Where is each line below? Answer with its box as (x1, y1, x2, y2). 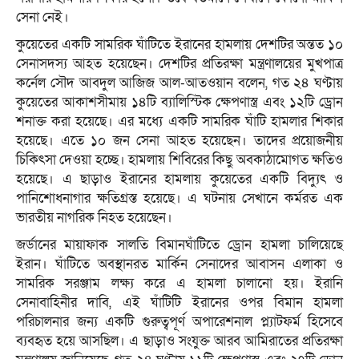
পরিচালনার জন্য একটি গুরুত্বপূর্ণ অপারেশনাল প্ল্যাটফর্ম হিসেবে (16, 313, 343, 332)
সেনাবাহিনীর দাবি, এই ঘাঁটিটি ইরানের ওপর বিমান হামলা (16, 293, 343, 313)
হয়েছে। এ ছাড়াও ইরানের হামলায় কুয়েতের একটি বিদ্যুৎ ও (16, 170, 343, 189)
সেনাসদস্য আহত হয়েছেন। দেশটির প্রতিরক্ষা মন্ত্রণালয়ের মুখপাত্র (16, 54, 343, 74)
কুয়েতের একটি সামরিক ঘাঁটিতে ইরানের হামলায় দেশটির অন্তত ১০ (16, 35, 343, 54)
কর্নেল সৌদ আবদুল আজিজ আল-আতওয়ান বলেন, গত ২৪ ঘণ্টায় (16, 74, 343, 93)
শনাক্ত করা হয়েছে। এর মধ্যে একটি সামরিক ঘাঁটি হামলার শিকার (16, 112, 343, 131)
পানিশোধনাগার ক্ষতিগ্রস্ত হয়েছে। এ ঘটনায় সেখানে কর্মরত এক (16, 189, 343, 208)
